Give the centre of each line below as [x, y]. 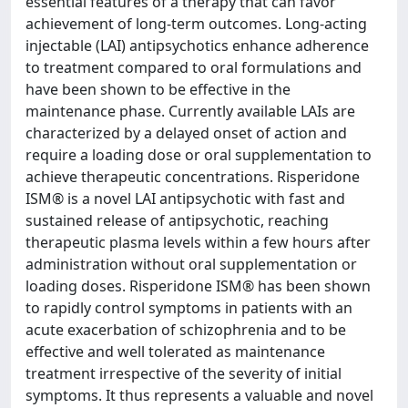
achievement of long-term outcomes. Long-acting [196, 24]
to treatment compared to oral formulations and [194, 67]
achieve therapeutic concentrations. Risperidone [193, 177]
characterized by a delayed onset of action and [186, 133]
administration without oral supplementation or [191, 264]
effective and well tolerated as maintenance [175, 352]
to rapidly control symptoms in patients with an [189, 308]
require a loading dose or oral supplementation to [199, 155]
